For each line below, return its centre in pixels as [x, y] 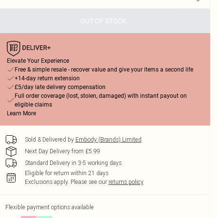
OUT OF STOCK [104, 21]
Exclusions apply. [47, 182]
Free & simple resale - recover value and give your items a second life [104, 70]
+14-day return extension [47, 78]
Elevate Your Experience [38, 61]
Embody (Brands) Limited [108, 139]
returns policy [126, 182]
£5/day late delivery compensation [60, 87]
